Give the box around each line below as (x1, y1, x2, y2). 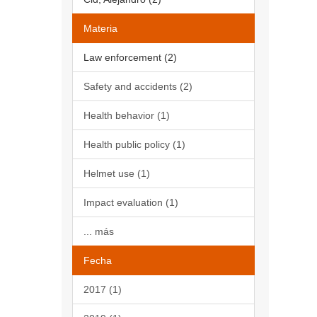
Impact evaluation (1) (83, 197, 178, 208)
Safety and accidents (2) (83, 81, 192, 92)
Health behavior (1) (83, 110, 170, 121)
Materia (83, 23, 117, 34)
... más (83, 226, 114, 237)
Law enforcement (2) (83, 52, 177, 63)
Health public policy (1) (83, 139, 185, 150)
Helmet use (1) (83, 168, 150, 179)
